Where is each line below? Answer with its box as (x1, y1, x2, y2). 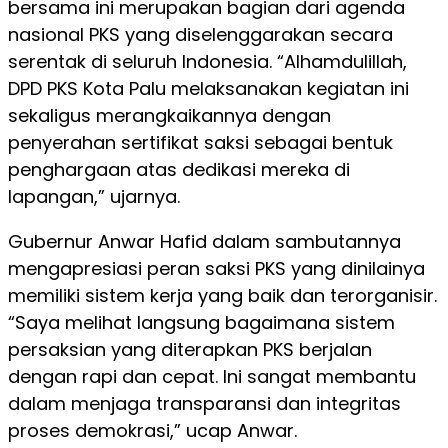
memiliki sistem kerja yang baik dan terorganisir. (8, 283, 437, 308)
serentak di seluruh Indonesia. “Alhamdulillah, (8, 49, 407, 74)
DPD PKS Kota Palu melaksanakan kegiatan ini (8, 76, 409, 101)
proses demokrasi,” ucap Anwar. (8, 418, 297, 443)
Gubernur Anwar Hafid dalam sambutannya (8, 229, 401, 254)
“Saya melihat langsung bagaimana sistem (8, 310, 395, 335)
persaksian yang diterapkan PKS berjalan (8, 337, 372, 362)
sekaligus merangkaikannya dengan (8, 103, 331, 128)
